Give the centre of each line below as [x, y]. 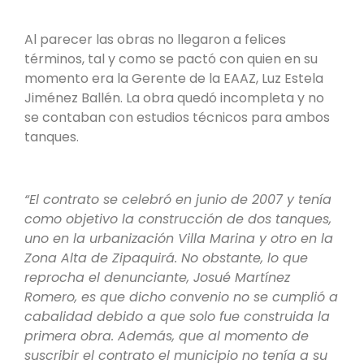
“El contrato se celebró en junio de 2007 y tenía [178, 199]
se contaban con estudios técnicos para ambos [177, 117]
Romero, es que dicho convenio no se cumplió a [181, 297]
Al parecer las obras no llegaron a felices [155, 39]
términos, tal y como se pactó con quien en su [171, 58]
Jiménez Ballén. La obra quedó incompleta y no [174, 97]
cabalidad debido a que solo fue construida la [177, 316]
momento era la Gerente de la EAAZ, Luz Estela [174, 78]
